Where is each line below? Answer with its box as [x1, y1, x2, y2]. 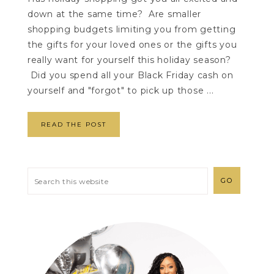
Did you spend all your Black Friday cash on [27, 69, 234, 81]
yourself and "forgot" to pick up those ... [27, 84, 214, 96]
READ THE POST [40, 120, 106, 128]
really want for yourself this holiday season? [27, 54, 231, 65]
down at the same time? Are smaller [27, 8, 202, 20]
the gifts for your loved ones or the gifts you [27, 39, 237, 50]
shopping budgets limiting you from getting [27, 23, 236, 35]
